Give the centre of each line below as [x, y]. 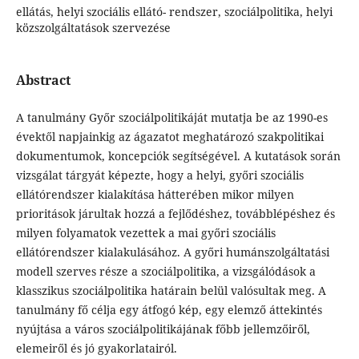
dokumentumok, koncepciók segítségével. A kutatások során [178, 156]
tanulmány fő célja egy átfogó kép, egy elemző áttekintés [169, 310]
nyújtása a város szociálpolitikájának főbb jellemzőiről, [163, 329]
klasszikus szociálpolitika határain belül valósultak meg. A [171, 291]
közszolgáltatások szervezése [93, 27]
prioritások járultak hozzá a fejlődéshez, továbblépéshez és [175, 214]
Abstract [43, 80]
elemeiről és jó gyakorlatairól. [96, 349]
